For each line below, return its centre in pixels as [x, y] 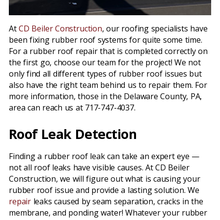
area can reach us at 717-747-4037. [72, 108]
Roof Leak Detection [73, 134]
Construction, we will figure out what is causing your [105, 179]
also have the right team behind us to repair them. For [108, 85]
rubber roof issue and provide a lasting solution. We [104, 190]
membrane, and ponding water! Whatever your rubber [108, 213]
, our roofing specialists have [155, 28]
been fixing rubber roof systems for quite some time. [106, 40]
